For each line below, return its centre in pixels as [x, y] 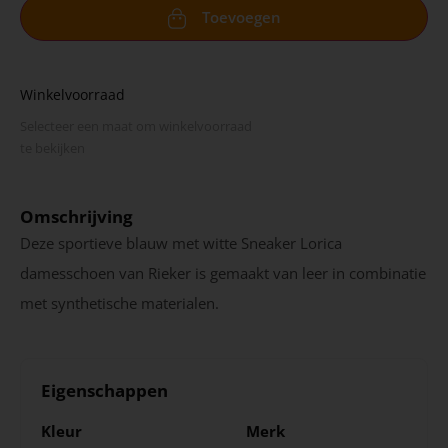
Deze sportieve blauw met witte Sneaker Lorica [181, 242]
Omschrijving [76, 216]
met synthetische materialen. [119, 302]
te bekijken [52, 147]
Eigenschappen [104, 390]
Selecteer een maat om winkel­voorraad [136, 125]
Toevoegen [241, 16]
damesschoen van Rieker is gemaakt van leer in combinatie [223, 272]
